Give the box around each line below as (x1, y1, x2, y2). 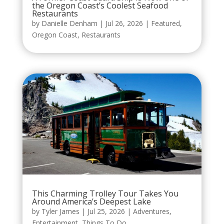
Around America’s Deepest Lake (31, 195, 151, 207)
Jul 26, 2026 (105, 18, 143, 28)
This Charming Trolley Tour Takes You (31, 187, 178, 199)
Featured (150, 18, 180, 28)
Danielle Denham (41, 18, 97, 28)
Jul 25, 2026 (87, 206, 125, 216)
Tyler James (41, 206, 79, 216)
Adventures (132, 206, 169, 216)
